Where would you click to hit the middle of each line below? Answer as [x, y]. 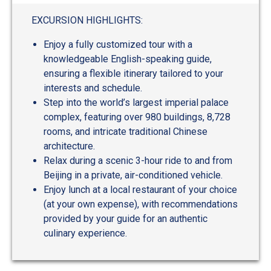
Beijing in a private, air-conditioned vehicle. [133, 175]
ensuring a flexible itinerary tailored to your [133, 74]
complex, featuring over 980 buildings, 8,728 [137, 117]
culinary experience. [85, 233]
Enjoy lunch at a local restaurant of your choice [140, 190]
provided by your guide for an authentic [126, 219]
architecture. [69, 146]
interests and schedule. [93, 88]
